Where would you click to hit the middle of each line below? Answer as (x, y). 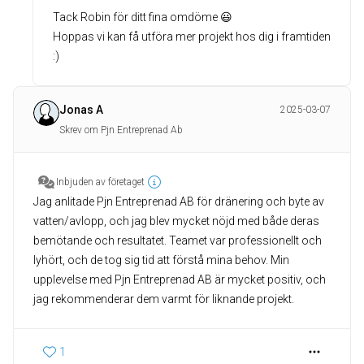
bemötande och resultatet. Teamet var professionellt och (178, 240)
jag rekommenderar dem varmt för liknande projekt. (164, 299)
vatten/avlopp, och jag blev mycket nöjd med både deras (176, 221)
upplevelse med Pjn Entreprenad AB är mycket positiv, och (180, 279)
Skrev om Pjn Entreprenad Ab (121, 130)
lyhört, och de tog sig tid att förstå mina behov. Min (161, 260)
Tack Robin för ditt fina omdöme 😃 (143, 17)
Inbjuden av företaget (100, 182)
